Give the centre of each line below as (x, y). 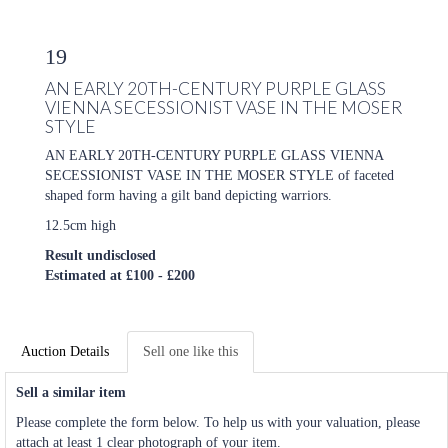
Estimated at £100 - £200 (120, 275)
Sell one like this (190, 351)
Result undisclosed (100, 255)
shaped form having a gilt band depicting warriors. (188, 195)
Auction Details (65, 351)
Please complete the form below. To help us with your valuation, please (218, 422)
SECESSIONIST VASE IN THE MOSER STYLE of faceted (219, 175)
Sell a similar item (71, 392)
